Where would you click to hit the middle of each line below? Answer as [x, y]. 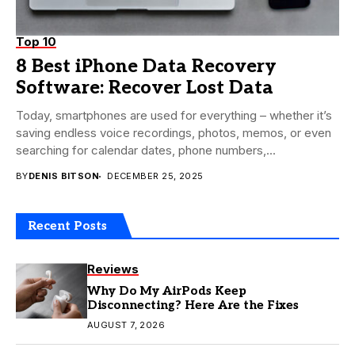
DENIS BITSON [64, 176]
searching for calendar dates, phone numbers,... [146, 151]
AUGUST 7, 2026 [126, 325]
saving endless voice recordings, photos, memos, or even [174, 133]
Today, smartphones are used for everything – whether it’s [174, 116]
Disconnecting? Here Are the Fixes [193, 305]
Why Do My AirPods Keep [167, 291]
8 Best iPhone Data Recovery [146, 67]
